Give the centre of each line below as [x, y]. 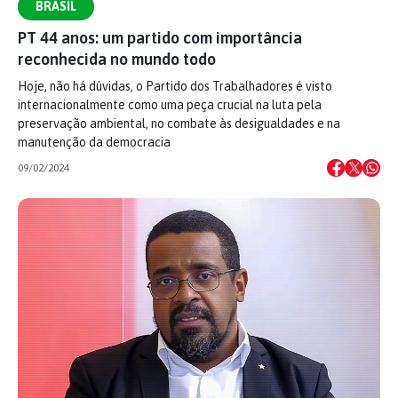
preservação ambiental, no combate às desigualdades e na [179, 123]
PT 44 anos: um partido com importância [160, 38]
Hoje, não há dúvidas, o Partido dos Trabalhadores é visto [175, 86]
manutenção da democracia [94, 142]
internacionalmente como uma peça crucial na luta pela [170, 105]
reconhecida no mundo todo [117, 59]
